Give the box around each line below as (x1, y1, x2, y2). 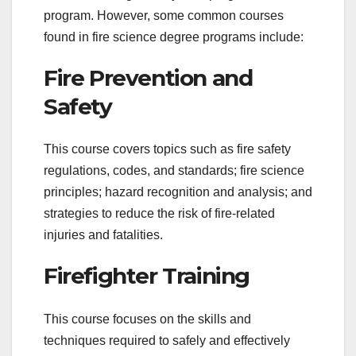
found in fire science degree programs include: (44, 29, 304, 44)
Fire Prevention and (44, 64, 253, 91)
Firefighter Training (44, 262, 250, 290)
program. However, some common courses (44, 8, 284, 22)
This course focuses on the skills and (44, 311, 251, 326)
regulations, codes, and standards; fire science (44, 164, 304, 178)
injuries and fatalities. (44, 228, 163, 242)
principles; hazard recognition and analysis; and (44, 185, 312, 199)
